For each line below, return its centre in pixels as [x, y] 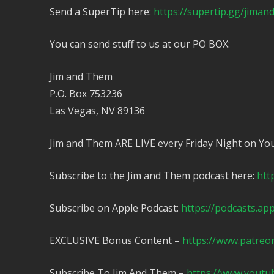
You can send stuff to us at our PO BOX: [139, 44]
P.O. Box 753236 [86, 93]
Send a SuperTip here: [101, 11]
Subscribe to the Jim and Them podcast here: [153, 175]
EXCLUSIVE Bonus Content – [116, 240]
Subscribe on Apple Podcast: [115, 208]
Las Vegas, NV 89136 [97, 110]
